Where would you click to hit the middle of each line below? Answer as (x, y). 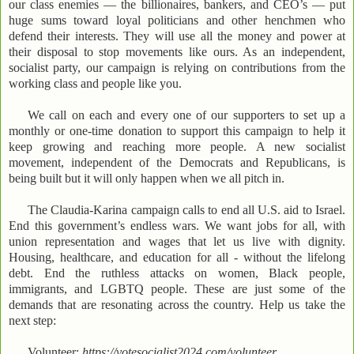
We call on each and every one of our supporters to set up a (186, 115)
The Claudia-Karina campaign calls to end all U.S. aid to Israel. (186, 209)
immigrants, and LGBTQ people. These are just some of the (177, 288)
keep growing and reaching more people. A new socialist (177, 146)
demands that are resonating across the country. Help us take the (177, 304)
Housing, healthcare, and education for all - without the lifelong (177, 257)
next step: (34, 320)
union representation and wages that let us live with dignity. (177, 241)
